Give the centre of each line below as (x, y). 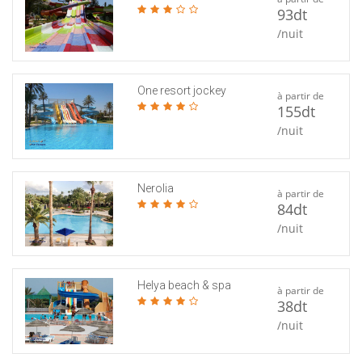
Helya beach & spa (184, 286)
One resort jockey (181, 91)
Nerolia (155, 188)
